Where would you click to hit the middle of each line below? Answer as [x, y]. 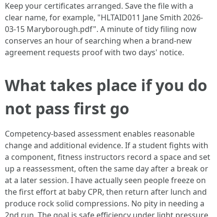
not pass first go [67, 108]
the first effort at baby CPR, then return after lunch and [106, 192]
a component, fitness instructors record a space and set [108, 157]
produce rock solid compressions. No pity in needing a [105, 203]
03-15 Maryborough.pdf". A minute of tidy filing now [101, 29]
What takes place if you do [106, 85]
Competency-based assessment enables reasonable [100, 134]
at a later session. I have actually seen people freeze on [105, 180]
